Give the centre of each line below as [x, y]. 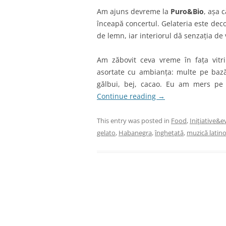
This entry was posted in [134, 121]
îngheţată [169, 133]
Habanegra [135, 133]
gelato [106, 133]
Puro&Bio [187, 11]
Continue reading [127, 96]
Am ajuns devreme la [134, 11]
